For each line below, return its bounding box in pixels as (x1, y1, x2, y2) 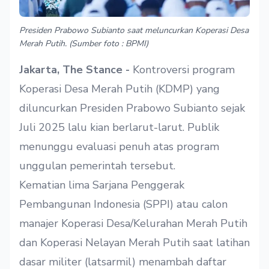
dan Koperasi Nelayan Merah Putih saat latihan (19, 235, 250, 250)
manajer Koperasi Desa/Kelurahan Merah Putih (19, 216, 247, 231)
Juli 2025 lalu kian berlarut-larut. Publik (19, 120, 219, 135)
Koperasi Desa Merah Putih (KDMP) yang (19, 82, 220, 97)
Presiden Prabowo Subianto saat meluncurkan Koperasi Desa (19, 25, 249, 37)
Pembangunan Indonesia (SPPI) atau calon (19, 197, 228, 212)
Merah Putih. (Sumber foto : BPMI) (19, 38, 148, 50)
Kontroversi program (133, 62, 235, 77)
